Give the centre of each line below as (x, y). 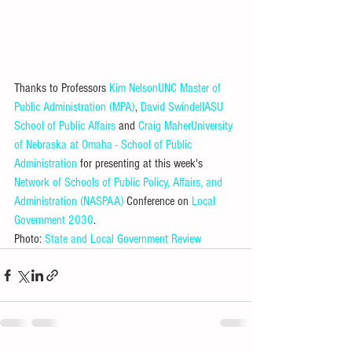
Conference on (158, 201)
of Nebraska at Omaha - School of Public (104, 145)
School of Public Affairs (65, 126)
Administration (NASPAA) (69, 201)
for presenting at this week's (141, 163)
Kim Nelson (134, 88)
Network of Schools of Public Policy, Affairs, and (120, 182)
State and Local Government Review (123, 239)
